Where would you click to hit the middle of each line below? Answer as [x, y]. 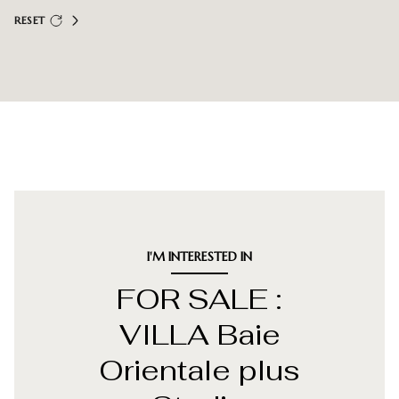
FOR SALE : [199, 299]
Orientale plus [199, 370]
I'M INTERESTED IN [199, 256]
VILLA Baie [199, 334]
